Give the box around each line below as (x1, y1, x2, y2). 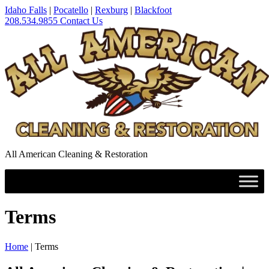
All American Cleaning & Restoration (5, 149, 148, 159)
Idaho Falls (5, 5, 47, 15)
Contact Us (60, 16, 103, 26)
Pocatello (53, 5, 88, 15)
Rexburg (95, 5, 128, 15)
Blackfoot (134, 5, 172, 15)
